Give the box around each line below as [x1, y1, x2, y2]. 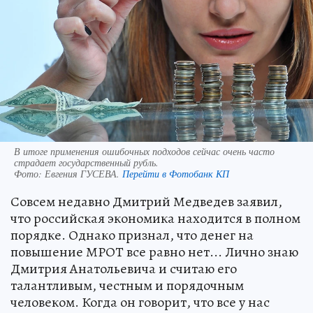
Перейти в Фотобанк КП [122, 166, 229, 180]
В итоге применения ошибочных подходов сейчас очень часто [14, 144, 275, 158]
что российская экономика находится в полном [10, 208, 300, 228]
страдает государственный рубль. [14, 155, 159, 169]
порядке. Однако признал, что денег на [10, 225, 254, 245]
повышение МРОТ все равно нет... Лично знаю [10, 242, 298, 261]
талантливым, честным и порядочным [10, 275, 244, 295]
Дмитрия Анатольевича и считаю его [10, 259, 237, 278]
